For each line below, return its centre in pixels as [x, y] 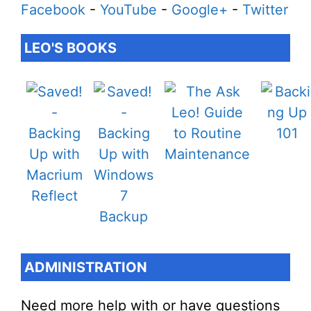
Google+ [200, 10]
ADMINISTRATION [86, 267]
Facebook [53, 10]
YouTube [128, 10]
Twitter [265, 10]
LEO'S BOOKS [70, 48]
